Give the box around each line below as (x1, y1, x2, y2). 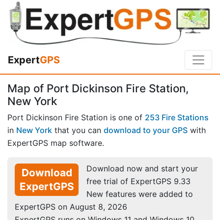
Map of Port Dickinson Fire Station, (7, 82, 189, 95)
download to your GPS (104, 125, 188, 135)
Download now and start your (86, 163, 198, 173)
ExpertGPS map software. (7, 137, 104, 148)
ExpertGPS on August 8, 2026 (15, 201, 127, 212)
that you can (52, 125, 104, 135)
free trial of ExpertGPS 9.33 (86, 176, 191, 186)
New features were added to (86, 189, 193, 199)
